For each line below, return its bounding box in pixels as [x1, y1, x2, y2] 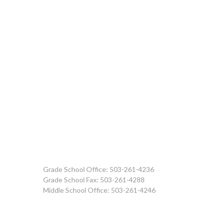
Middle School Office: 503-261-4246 [43, 185, 156, 194]
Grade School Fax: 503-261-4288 [43, 175, 145, 184]
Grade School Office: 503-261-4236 [43, 165, 154, 173]
